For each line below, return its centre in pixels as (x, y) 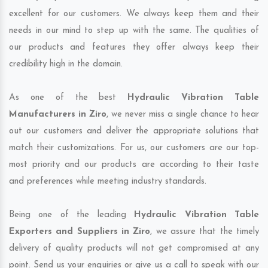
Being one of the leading (72, 215)
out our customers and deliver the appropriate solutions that (134, 132)
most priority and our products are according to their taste (134, 165)
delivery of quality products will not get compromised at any (134, 249)
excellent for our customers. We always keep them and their (134, 14)
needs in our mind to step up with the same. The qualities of (134, 31)
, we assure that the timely (205, 232)
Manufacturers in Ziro (58, 115)
